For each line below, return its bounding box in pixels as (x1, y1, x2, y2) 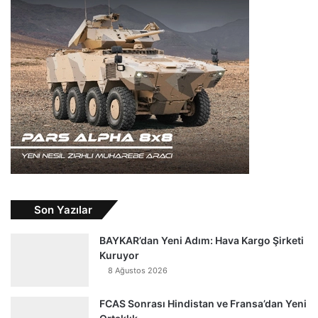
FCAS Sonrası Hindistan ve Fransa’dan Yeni (99, 297, 307, 310)
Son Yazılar (34, 203, 92, 217)
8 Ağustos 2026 (108, 265, 168, 276)
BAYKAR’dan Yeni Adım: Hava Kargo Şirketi (99, 234, 304, 247)
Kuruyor (99, 249, 139, 262)
